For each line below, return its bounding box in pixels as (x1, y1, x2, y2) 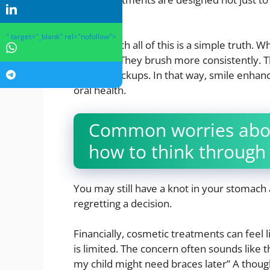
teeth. (74, 7, 101, 22)
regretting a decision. (74, 196, 172, 210)
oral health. (74, 83, 126, 98)
